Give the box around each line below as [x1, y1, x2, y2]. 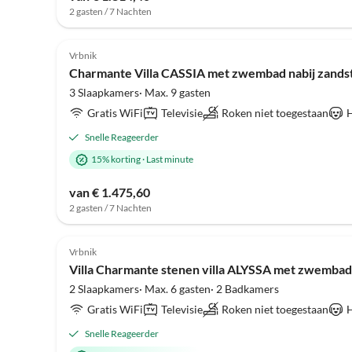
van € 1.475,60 [69, 185, 150, 200]
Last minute [146, 153, 193, 165]
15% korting [91, 153, 141, 165]
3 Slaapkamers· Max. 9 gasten [69, 86, 211, 99]
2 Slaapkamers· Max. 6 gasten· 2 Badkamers [69, 282, 279, 295]
